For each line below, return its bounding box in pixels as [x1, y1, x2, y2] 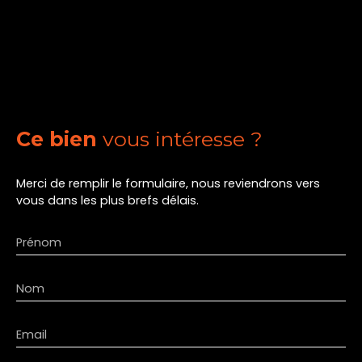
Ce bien [16, 126, 97, 151]
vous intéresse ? [103, 126, 263, 151]
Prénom [16, 234, 61, 250]
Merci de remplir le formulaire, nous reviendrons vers [16, 175, 320, 192]
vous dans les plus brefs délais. [16, 192, 199, 208]
